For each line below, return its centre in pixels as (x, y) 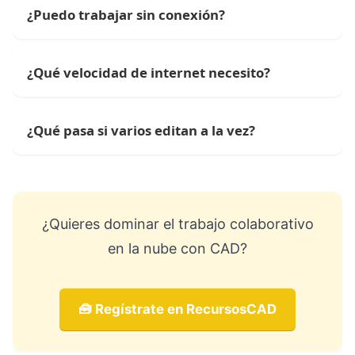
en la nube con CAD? (177, 249)
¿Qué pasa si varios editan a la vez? (141, 131)
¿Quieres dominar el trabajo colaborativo (177, 224)
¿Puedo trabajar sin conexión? (126, 15)
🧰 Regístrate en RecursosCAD (177, 309)
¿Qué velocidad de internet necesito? (149, 73)
